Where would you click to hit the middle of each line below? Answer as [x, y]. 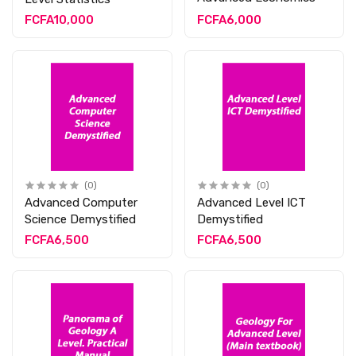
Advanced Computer [81, 202]
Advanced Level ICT [251, 202]
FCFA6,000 [229, 20]
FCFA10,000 [59, 20]
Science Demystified [80, 219]
